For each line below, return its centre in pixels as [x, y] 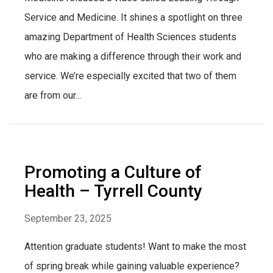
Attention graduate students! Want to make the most [135, 246]
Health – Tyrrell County [113, 191]
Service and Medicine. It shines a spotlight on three [133, 17]
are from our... [53, 95]
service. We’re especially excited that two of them [130, 76]
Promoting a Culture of [113, 172]
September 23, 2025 [68, 218]
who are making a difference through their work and [133, 56]
